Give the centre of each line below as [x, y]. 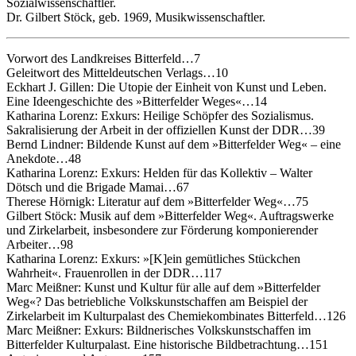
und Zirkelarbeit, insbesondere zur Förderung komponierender [162, 230]
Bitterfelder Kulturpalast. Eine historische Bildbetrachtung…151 [167, 344]
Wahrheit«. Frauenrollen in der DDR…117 [114, 273]
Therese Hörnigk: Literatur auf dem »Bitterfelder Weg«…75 [157, 201]
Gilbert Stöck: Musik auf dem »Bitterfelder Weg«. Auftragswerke [170, 215]
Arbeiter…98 [40, 244]
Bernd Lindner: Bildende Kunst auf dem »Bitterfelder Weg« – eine [174, 144]
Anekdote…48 [44, 158]
